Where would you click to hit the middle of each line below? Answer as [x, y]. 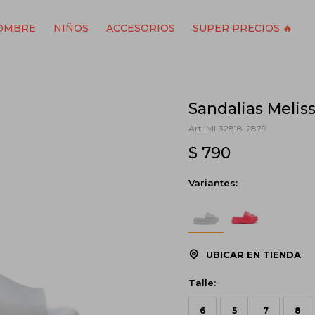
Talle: [202, 283]
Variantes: [213, 183]
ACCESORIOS [140, 28]
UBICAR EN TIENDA [254, 255]
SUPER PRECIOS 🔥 [242, 28]
